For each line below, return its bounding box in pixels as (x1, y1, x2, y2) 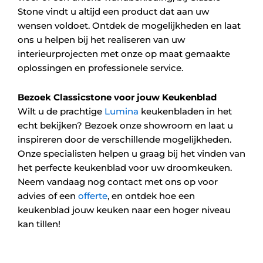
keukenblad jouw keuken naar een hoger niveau (18, 204, 231, 216)
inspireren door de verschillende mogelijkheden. (18, 134, 231, 146)
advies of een (18, 190, 76, 202)
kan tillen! (18, 218, 60, 230)
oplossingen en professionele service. (18, 62, 183, 73)
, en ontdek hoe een (107, 190, 195, 202)
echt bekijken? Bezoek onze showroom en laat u (18, 120, 233, 131)
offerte (76, 190, 107, 202)
